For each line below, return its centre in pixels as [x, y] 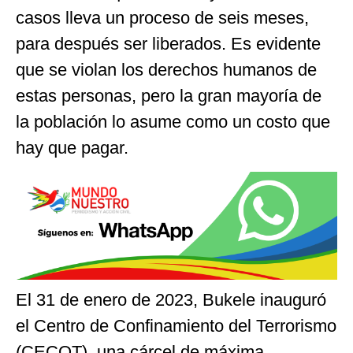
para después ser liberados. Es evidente [168, 43]
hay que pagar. [72, 147]
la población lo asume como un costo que [173, 121]
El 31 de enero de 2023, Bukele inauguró [171, 299]
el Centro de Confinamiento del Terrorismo [176, 325]
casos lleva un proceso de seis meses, [162, 17]
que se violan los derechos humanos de [166, 69]
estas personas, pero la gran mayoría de [169, 95]
